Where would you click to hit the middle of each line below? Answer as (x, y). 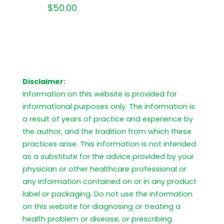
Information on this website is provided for (100, 94)
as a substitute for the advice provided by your (108, 156)
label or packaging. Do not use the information (107, 194)
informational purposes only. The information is (109, 106)
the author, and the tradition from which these (107, 131)
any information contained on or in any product (109, 181)
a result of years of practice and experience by (108, 119)
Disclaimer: (44, 81)
